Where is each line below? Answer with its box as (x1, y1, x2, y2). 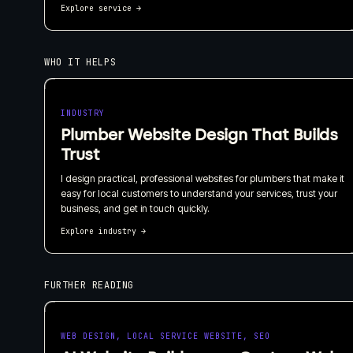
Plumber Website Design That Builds (61, 124, 338, 144)
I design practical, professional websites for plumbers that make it (61, 172, 344, 184)
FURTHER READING (44, 278, 134, 292)
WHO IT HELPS (44, 55, 117, 69)
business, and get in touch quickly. (61, 202, 210, 214)
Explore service (61, 2, 132, 13)
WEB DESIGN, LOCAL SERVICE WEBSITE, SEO (61, 330, 270, 341)
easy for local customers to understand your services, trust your (61, 187, 337, 199)
